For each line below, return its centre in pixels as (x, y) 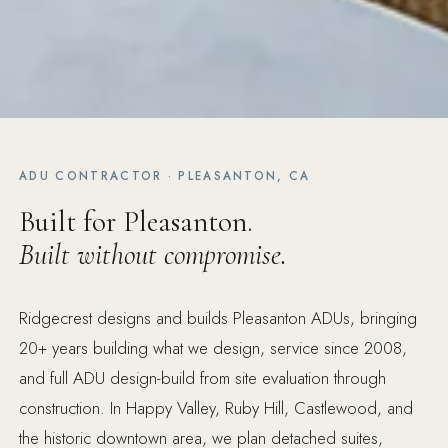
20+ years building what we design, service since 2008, (213, 348)
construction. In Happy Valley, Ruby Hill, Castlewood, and (216, 408)
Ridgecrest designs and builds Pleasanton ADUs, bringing (218, 318)
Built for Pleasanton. (136, 222)
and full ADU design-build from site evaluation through (203, 378)
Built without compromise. (153, 255)
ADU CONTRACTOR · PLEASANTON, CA (165, 176)
